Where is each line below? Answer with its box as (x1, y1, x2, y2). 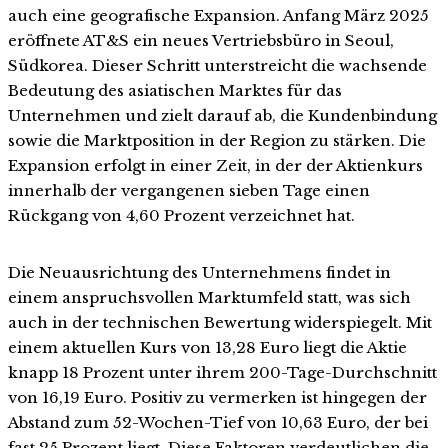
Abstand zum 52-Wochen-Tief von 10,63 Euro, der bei (8, 412, 428, 432)
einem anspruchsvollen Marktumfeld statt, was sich (8, 287, 411, 307)
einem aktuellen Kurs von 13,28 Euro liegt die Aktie (8, 337, 407, 357)
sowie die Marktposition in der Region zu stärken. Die (8, 130, 426, 150)
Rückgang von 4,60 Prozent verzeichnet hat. (8, 205, 355, 225)
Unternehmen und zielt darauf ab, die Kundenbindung (8, 105, 437, 125)
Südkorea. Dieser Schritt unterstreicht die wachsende (8, 55, 427, 75)
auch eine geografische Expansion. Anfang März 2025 (8, 5, 429, 25)
